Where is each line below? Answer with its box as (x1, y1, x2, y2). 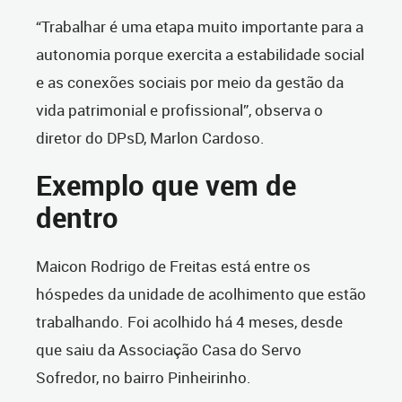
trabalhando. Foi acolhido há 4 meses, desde (36, 311, 343, 333)
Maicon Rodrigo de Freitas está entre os (36, 256, 310, 277)
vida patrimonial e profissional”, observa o (36, 100, 323, 121)
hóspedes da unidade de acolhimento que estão (36, 284, 366, 305)
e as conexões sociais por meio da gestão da (36, 72, 344, 93)
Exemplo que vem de (36, 167, 296, 205)
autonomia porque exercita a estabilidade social (36, 44, 364, 66)
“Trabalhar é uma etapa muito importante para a (36, 16, 363, 38)
